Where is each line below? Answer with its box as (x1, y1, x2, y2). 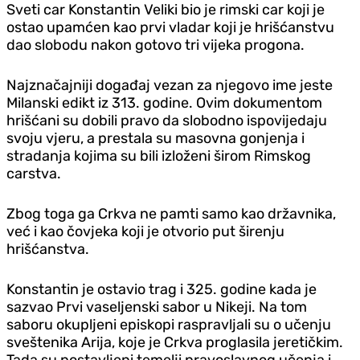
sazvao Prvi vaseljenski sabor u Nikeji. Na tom (6, 297, 307, 316)
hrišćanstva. (6, 239, 89, 258)
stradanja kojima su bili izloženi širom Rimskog (6, 146, 311, 165)
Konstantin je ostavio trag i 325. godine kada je (6, 280, 317, 298)
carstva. (6, 164, 61, 182)
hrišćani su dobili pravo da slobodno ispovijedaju (6, 111, 327, 129)
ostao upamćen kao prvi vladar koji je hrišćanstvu (6, 18, 334, 36)
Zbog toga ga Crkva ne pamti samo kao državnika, (6, 204, 336, 223)
